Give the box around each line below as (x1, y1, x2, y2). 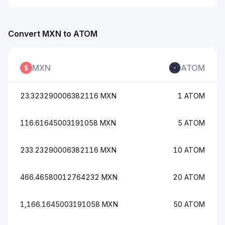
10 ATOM (173, 146, 205, 154)
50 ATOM (173, 200, 205, 208)
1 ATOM (178, 91, 205, 100)
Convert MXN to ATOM (8, 29, 97, 39)
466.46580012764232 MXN (20, 173, 118, 181)
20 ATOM (173, 173, 205, 181)
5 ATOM (178, 119, 205, 127)
